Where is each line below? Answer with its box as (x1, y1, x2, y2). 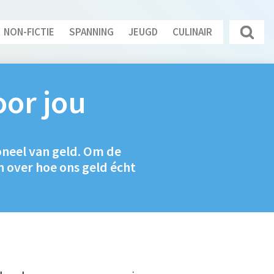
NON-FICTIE (4, 24, 55, 39)
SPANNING (69, 24, 114, 39)
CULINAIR (172, 24, 213, 39)
